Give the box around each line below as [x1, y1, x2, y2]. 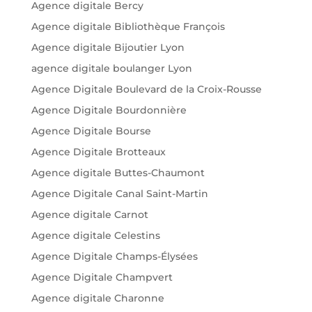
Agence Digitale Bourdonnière [31, 103, 187, 116]
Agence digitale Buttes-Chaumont [31, 166, 205, 179]
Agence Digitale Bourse [31, 124, 151, 137]
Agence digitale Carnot [31, 208, 148, 221]
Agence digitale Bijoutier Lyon [31, 40, 185, 54]
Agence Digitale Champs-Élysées [31, 249, 198, 263]
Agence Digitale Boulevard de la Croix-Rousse [31, 82, 262, 95]
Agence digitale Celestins [31, 228, 160, 242]
